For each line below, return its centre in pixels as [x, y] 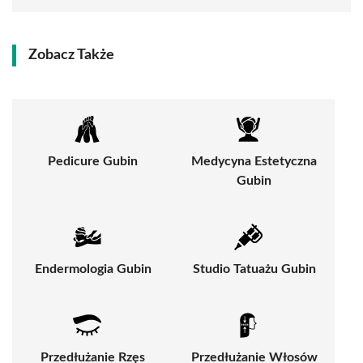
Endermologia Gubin [93, 269]
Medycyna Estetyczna [254, 162]
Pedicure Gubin [93, 162]
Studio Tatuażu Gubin [254, 269]
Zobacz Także [71, 56]
